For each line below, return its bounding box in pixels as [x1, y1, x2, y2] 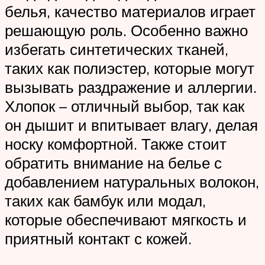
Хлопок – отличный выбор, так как [5, 96, 244, 116]
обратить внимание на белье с [5, 153, 222, 173]
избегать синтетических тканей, [5, 40, 228, 59]
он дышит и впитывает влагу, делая [5, 115, 258, 135]
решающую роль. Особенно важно [5, 21, 248, 40]
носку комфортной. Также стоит [5, 134, 227, 154]
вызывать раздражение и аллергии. [5, 77, 257, 97]
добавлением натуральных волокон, [5, 172, 259, 192]
